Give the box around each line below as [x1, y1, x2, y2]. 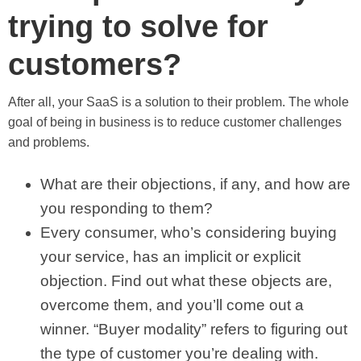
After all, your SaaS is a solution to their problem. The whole [8, 94, 349, 109]
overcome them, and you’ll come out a [40, 296, 304, 313]
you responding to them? [40, 199, 213, 217]
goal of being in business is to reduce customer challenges [8, 114, 342, 129]
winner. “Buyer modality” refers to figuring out [40, 320, 347, 338]
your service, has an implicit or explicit [40, 247, 301, 265]
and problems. [8, 135, 89, 149]
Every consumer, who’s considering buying [40, 223, 337, 241]
